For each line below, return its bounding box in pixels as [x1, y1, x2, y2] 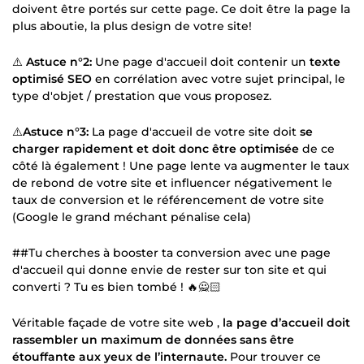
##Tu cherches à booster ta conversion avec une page [12, 245, 331, 260]
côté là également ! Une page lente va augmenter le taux [12, 158, 349, 173]
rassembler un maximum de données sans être [12, 331, 294, 347]
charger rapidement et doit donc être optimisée [12, 141, 299, 156]
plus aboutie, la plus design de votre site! [12, 18, 252, 33]
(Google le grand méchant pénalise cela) [12, 209, 251, 224]
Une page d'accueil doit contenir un [92, 54, 310, 69]
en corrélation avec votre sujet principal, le [92, 71, 345, 86]
